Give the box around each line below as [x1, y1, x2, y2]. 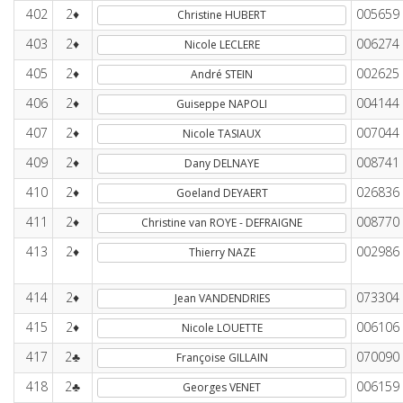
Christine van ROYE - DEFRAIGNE [141, 215, 302, 230]
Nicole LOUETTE [181, 320, 263, 336]
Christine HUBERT [177, 7, 266, 22]
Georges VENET [183, 380, 261, 395]
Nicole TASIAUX [183, 126, 261, 141]
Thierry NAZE [188, 245, 255, 260]
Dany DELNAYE [184, 156, 259, 171]
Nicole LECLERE [184, 37, 260, 52]
